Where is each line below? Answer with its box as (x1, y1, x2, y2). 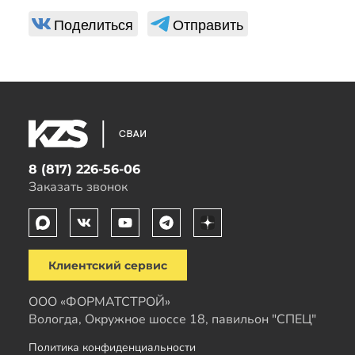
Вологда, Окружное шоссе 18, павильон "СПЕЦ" (29, 311, 316, 329)
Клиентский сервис (48, 258, 167, 273)
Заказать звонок (29, 177, 128, 196)
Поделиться (54, 13, 133, 35)
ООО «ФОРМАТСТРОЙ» (29, 293, 170, 311)
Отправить (173, 13, 243, 35)
